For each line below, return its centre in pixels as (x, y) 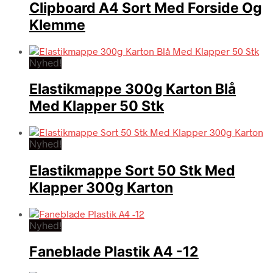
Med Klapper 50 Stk (97, 106)
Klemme (57, 25)
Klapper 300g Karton (101, 187)
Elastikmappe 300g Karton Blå (133, 89)
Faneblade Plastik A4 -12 (114, 251)
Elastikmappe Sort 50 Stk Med (132, 170)
